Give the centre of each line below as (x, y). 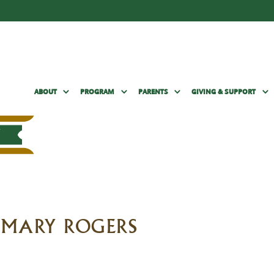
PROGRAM (98, 92)
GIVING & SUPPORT (224, 92)
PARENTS (153, 92)
